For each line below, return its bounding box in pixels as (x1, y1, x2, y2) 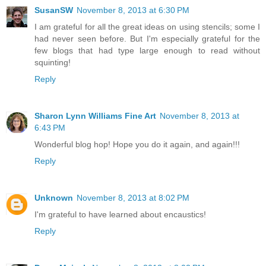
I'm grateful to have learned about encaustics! (34, 209, 206, 219)
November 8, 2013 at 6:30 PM (77, 5, 189, 15)
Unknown (34, 192, 73, 202)
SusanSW (34, 5, 73, 15)
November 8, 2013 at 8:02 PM (77, 192, 189, 202)
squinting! (34, 57, 71, 67)
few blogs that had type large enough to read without (34, 45, 260, 55)
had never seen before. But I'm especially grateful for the (34, 33, 260, 43)
